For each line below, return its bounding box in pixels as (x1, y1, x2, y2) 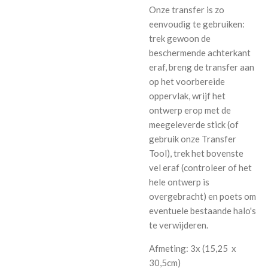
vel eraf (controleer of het (149, 162, 252, 173)
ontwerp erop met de (149, 105, 231, 116)
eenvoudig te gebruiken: (149, 19, 245, 30)
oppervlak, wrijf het (149, 90, 226, 102)
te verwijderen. (149, 220, 208, 231)
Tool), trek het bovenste (149, 148, 243, 159)
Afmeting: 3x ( (149, 243, 205, 254)
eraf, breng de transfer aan (149, 62, 254, 73)
